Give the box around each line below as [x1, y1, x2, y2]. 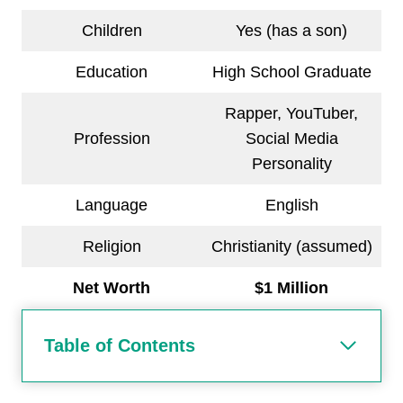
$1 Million [255, 278, 328, 297]
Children [81, 21, 142, 40]
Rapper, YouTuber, [225, 103, 358, 122]
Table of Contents [44, 335, 195, 355]
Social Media [245, 129, 338, 148]
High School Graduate [211, 62, 372, 81]
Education [76, 62, 148, 81]
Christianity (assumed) [210, 237, 372, 255]
